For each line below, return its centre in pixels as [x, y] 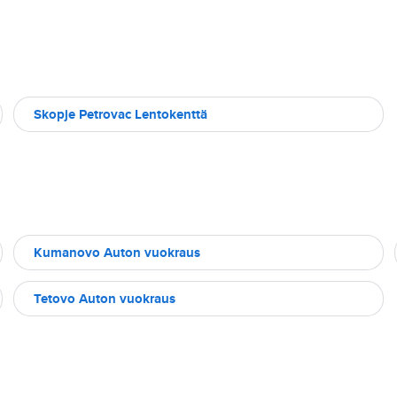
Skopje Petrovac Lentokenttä [121, 114]
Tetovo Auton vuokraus [105, 299]
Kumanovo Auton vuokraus [117, 253]
